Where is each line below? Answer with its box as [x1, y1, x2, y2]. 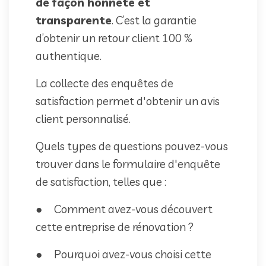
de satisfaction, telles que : [36, 174, 166, 189]
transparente [36, 12, 112, 27]
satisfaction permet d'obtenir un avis [36, 93, 220, 108]
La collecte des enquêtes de [36, 75, 173, 90]
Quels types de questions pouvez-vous [36, 138, 228, 153]
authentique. [36, 48, 102, 63]
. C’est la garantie [112, 12, 197, 27]
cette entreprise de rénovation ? [36, 219, 194, 234]
